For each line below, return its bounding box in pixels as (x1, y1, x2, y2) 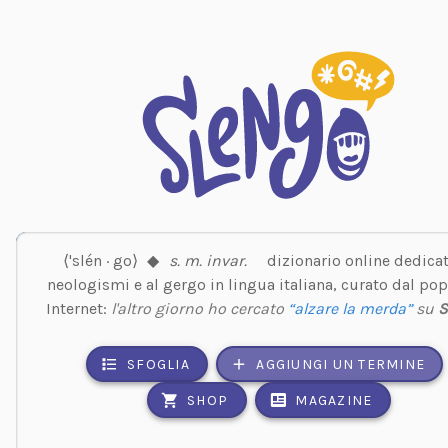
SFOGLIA (127, 355, 190, 373)
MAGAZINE (295, 391, 373, 409)
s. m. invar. (168, 250, 247, 270)
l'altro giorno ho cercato (111, 298, 289, 318)
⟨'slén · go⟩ (62, 250, 138, 270)
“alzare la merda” (288, 298, 413, 318)
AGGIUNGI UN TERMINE (256, 355, 426, 373)
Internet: (46, 298, 112, 318)
